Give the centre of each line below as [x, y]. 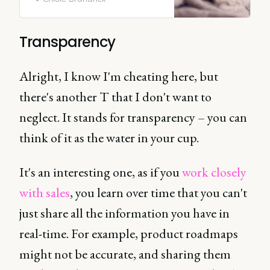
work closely [214, 172]
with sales [45, 193]
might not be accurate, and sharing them [125, 254]
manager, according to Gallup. [92, 23]
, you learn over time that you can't [159, 193]
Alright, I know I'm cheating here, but [119, 76]
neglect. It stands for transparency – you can [133, 117]
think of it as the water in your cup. [109, 138]
